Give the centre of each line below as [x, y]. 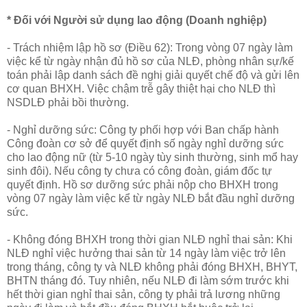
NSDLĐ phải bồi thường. [68, 102]
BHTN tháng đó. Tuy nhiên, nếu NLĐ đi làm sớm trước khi [148, 280]
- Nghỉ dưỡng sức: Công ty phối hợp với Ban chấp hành [143, 130]
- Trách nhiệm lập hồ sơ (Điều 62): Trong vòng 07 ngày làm [150, 47]
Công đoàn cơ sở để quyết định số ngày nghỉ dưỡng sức [145, 143]
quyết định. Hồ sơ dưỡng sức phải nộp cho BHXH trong [143, 184]
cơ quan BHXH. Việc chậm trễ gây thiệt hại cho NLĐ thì [141, 88]
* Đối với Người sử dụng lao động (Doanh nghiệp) [137, 20]
